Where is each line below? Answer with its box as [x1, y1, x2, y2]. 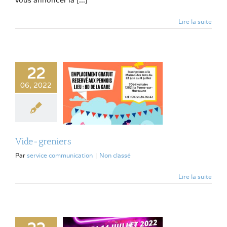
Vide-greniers [15, 136, 71, 147]
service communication [27, 152, 93, 160]
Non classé [99, 152, 131, 160]
